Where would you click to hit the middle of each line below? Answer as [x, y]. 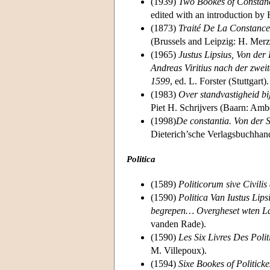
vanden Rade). [178, 224]
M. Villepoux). [179, 250]
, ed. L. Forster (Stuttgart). [219, 81]
